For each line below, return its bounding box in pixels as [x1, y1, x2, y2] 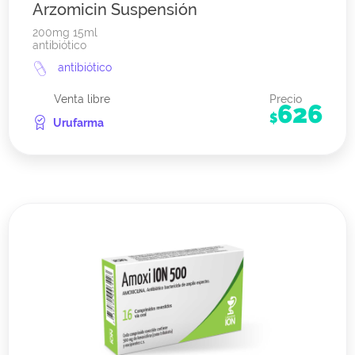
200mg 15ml [32, 26, 97, 40]
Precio [269, 93, 302, 106]
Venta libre [54, 93, 110, 106]
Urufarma [53, 116, 104, 130]
